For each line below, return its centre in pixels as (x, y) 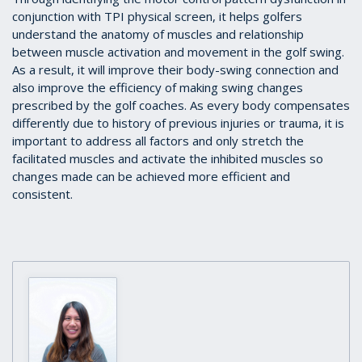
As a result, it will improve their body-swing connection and (175, 70)
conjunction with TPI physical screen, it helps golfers (157, 17)
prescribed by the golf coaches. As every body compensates (181, 105)
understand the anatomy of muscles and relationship (158, 34)
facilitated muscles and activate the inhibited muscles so (168, 159)
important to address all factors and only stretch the (158, 141)
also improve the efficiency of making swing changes (158, 88)
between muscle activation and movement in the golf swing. (178, 52)
